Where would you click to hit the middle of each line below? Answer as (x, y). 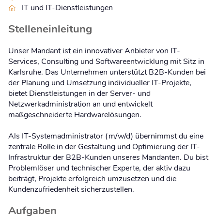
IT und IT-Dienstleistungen (67, 8)
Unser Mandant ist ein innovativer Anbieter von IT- (94, 51)
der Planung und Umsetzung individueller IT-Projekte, (100, 83)
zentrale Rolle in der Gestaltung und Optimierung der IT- (104, 147)
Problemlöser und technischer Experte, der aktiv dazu (99, 168)
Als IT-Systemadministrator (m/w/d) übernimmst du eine (106, 136)
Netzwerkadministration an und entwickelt (80, 104)
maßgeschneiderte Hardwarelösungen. (75, 115)
